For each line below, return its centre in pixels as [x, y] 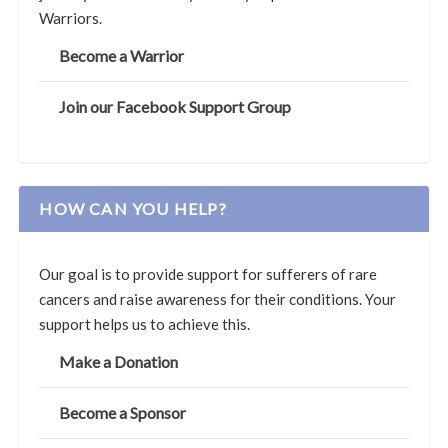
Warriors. [71, 17]
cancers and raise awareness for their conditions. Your [218, 298]
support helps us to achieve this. [145, 323]
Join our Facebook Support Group [175, 106]
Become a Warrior [122, 55]
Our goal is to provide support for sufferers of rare [208, 273]
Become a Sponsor [123, 412]
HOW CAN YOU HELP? [133, 208]
